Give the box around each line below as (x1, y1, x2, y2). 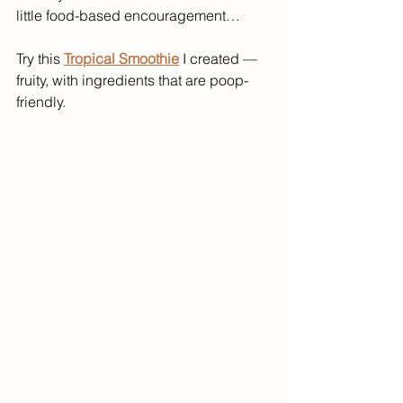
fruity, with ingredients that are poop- (16, 70, 248, 89)
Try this (16, 49, 64, 67)
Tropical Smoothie (64, 49, 179, 67)
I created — (179, 49, 261, 67)
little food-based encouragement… (16, 5, 240, 24)
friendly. (16, 92, 66, 111)
